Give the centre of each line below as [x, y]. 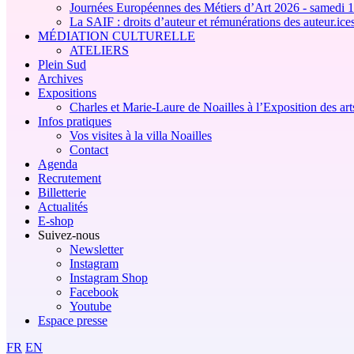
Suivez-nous [69, 235]
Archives [60, 78]
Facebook [94, 292]
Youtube [90, 306]
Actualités [63, 206]
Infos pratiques [75, 121]
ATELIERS [99, 50]
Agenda [58, 164]
